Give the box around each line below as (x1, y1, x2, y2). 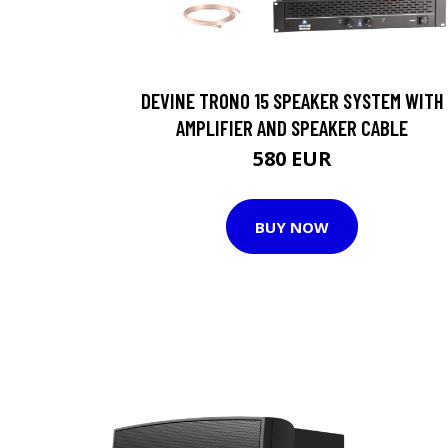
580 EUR (252, 145, 332, 172)
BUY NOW (255, 216, 329, 237)
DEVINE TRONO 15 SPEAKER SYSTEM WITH (140, 88, 444, 113)
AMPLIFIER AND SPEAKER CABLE (176, 115, 408, 140)
